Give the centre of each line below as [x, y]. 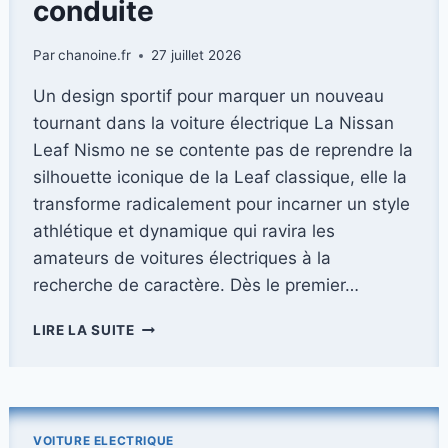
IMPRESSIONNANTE [205, 83]
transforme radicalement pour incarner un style [221, 204]
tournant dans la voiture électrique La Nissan [213, 123]
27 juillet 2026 [196, 55]
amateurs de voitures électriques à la [182, 258]
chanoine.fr [95, 55]
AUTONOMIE [179, 62]
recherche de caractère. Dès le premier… [196, 285]
